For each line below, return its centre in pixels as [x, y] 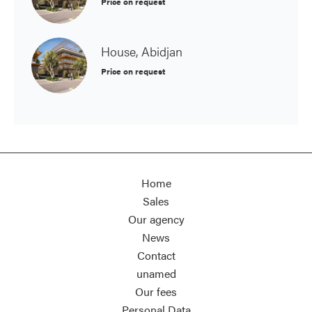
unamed [156, 273]
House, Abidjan [142, 51]
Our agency [156, 219]
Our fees [156, 291]
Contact [156, 255]
